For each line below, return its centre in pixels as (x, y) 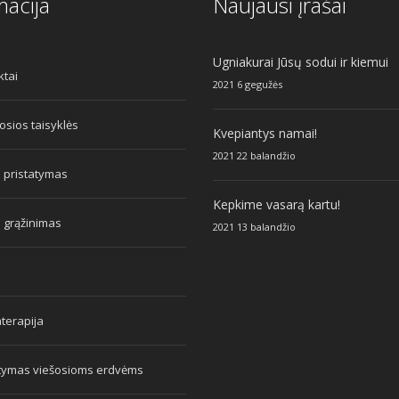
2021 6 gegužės (248, 85)
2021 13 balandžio (254, 227)
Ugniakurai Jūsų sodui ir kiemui (301, 62)
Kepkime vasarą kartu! (277, 205)
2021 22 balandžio (254, 156)
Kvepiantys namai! (265, 134)
